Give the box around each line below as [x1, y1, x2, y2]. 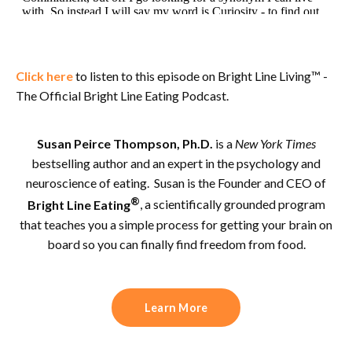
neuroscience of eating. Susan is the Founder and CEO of [26, 175, 326, 191]
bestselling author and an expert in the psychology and [31, 156, 321, 171]
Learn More [144, 300, 208, 314]
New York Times [232, 136, 316, 152]
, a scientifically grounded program [139, 196, 325, 212]
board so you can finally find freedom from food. [46, 236, 306, 251]
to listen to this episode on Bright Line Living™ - [73, 68, 328, 84]
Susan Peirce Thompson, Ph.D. [36, 136, 213, 152]
